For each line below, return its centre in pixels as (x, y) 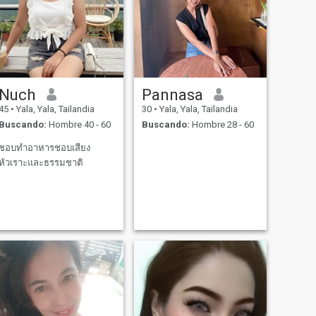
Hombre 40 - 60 (78, 125)
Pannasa (172, 94)
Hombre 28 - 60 (221, 125)
